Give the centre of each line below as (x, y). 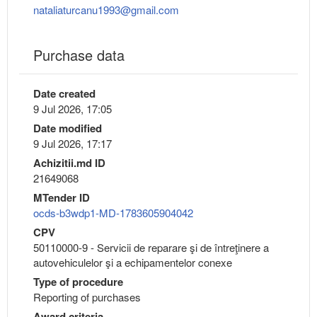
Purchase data (79, 55)
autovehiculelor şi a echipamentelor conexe (133, 263)
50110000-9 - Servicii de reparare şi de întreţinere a (151, 248)
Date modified (68, 128)
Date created (64, 94)
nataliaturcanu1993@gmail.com (106, 10)
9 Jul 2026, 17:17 (73, 144)
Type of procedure (78, 282)
